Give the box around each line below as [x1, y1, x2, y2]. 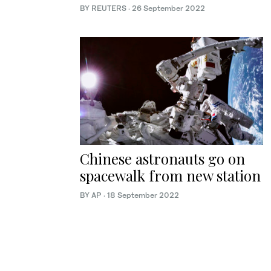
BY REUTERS [80, 4, 128, 13]
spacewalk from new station [80, 165, 261, 185]
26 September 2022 [132, 4, 205, 13]
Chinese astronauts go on [80, 148, 245, 168]
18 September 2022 [107, 190, 179, 200]
